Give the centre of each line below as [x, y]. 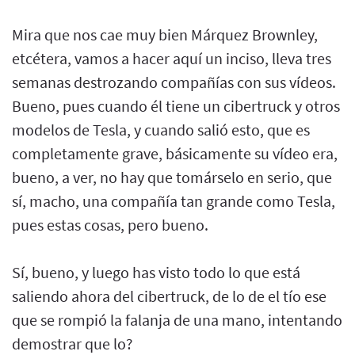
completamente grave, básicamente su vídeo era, [175, 153]
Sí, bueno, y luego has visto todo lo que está [156, 272]
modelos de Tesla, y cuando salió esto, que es [161, 129]
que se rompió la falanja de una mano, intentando [177, 319]
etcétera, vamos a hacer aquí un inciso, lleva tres [172, 58]
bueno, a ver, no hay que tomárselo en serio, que [172, 177]
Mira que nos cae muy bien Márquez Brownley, [165, 34]
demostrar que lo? [73, 343]
